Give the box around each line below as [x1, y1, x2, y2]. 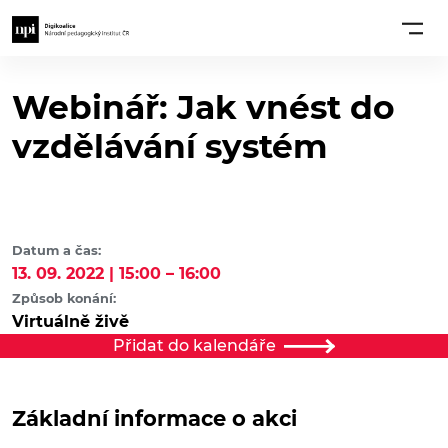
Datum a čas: [12, 243, 101, 259]
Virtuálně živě [12, 312, 129, 332]
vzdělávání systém [12, 126, 328, 167]
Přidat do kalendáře [113, 336, 277, 356]
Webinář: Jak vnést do [12, 87, 395, 128]
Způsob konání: [12, 291, 116, 307]
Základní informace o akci [12, 406, 297, 432]
